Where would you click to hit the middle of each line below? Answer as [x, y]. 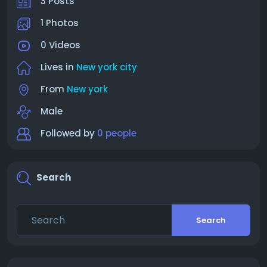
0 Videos [60, 45]
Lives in [58, 67]
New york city [107, 67]
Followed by [69, 133]
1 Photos [60, 23]
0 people [117, 133]
